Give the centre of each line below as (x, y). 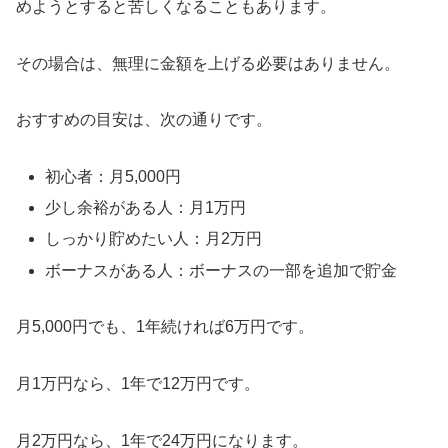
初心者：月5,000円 (113, 177)
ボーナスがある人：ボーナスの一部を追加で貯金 (221, 270)
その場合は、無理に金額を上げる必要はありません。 (208, 63)
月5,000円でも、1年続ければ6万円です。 (165, 327)
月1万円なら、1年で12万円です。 (138, 384)
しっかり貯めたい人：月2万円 (154, 239)
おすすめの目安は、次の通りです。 (144, 120)
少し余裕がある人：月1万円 (146, 208)
